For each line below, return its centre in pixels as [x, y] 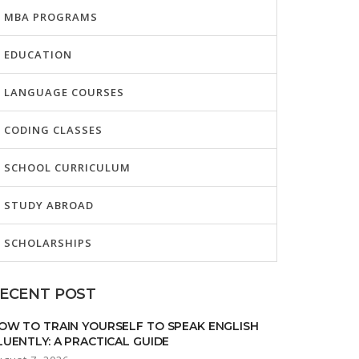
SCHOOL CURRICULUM [67, 167]
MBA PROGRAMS [51, 17]
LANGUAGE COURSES [64, 92]
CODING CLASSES [53, 130]
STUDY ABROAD [49, 205]
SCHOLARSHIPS [48, 243]
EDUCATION [38, 54]
